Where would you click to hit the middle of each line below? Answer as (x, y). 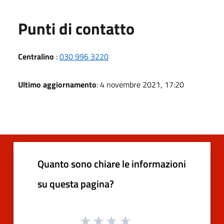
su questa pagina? (76, 183)
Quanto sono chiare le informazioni (112, 163)
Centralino (36, 56)
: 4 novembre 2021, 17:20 (140, 84)
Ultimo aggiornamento (57, 84)
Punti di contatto (76, 28)
